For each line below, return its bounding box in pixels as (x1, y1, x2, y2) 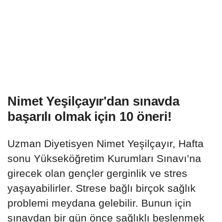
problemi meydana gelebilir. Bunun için (7, 197, 191, 209)
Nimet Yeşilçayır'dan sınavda (7, 94, 180, 109)
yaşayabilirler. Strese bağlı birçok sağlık (7, 182, 196, 194)
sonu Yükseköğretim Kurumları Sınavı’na (7, 153, 201, 165)
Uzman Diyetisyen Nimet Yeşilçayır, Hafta (7, 138, 204, 150)
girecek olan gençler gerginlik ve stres (7, 167, 187, 179)
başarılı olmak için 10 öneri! (7, 109, 172, 124)
